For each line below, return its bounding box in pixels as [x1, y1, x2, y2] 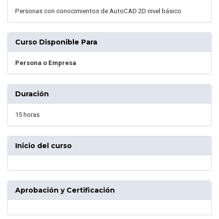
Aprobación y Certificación [15, 186, 115, 195]
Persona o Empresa [15, 59, 76, 67]
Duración [15, 89, 49, 99]
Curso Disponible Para [15, 38, 97, 47]
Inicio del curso [15, 141, 72, 151]
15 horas [15, 111, 40, 119]
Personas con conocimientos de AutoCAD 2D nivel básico [15, 7, 181, 15]
